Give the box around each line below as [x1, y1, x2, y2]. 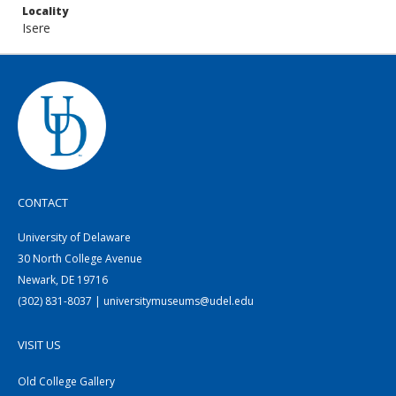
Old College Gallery [18, 374, 115, 389]
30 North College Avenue [18, 251, 142, 266]
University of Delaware [18, 230, 131, 245]
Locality [22, 4, 68, 19]
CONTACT [18, 194, 68, 210]
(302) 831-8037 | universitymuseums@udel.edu [18, 293, 254, 308]
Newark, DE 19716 [18, 272, 108, 287]
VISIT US [18, 337, 61, 353]
